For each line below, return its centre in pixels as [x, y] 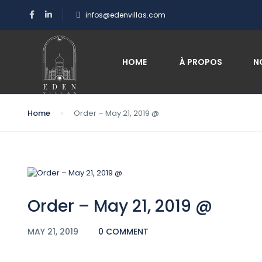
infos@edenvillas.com [125, 15]
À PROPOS [200, 62]
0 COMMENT [123, 231]
